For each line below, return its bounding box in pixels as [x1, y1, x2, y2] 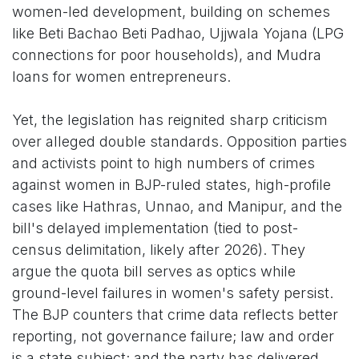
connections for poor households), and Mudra [12, 46, 321, 64]
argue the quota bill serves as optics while [12, 263, 296, 280]
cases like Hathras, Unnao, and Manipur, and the [12, 198, 342, 216]
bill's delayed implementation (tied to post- [12, 220, 298, 237]
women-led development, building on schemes [12, 3, 330, 21]
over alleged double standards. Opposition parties [12, 133, 347, 151]
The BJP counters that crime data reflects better [12, 306, 338, 324]
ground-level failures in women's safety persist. [12, 284, 333, 302]
